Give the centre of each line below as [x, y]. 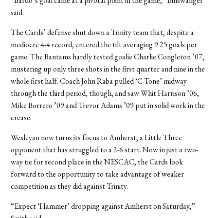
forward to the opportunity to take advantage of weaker [98, 174]
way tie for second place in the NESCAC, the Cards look [97, 162]
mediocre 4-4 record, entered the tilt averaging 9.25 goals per [104, 44]
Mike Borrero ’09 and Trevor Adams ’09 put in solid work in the [108, 105]
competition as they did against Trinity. [70, 186]
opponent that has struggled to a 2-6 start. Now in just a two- [105, 149]
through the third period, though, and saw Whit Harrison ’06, [105, 93]
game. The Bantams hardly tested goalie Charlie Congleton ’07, [108, 56]
